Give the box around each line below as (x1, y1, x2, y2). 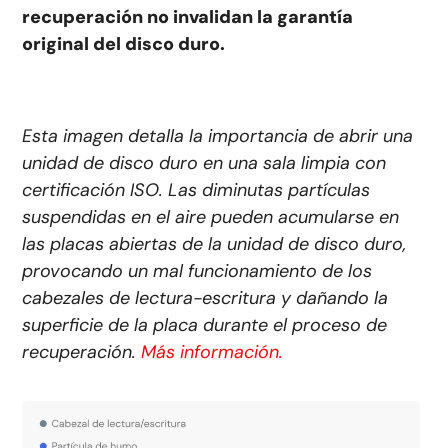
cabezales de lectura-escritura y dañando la (22, 285, 389, 310)
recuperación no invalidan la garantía (22, 4, 354, 29)
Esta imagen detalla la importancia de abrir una (22, 123, 414, 148)
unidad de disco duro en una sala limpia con (22, 150, 387, 175)
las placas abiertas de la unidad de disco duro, (22, 231, 407, 256)
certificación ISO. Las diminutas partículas (22, 177, 371, 202)
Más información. (141, 339, 284, 364)
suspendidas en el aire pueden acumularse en (22, 204, 400, 229)
